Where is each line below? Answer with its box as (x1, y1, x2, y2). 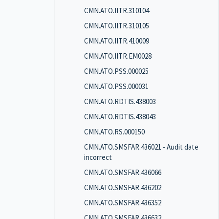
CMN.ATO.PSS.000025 (84, 66, 149, 76)
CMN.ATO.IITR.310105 (84, 21, 149, 30)
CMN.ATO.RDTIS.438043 (84, 112, 156, 121)
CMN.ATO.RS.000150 (84, 127, 145, 136)
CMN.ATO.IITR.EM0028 (84, 51, 152, 61)
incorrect (84, 153, 112, 162)
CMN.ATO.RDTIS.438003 (84, 97, 156, 106)
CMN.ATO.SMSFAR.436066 (84, 168, 161, 177)
